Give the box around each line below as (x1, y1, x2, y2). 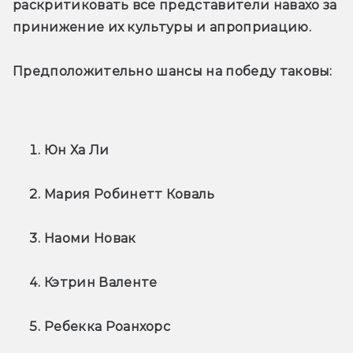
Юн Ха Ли (44, 142, 110, 158)
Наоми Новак (44, 230, 136, 246)
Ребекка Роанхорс (44, 318, 171, 334)
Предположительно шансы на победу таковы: (13, 63, 333, 79)
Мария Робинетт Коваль (44, 186, 215, 202)
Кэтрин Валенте (44, 274, 158, 290)
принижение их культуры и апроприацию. (13, 19, 311, 35)
